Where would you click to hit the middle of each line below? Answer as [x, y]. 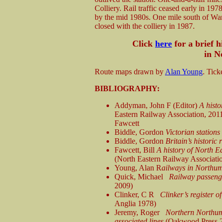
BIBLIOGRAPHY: [127, 88]
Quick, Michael [142, 176]
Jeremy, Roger [140, 212]
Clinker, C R [137, 194]
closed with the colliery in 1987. [145, 26]
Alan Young [184, 71]
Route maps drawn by [130, 71]
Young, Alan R [138, 167]
